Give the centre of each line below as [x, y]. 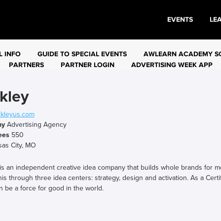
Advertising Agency [36, 125]
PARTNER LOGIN [88, 65]
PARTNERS [26, 65]
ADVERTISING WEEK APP [172, 65]
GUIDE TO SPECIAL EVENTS [82, 54]
